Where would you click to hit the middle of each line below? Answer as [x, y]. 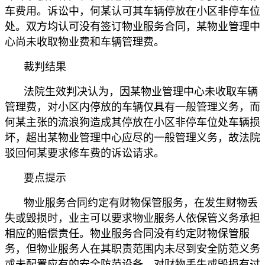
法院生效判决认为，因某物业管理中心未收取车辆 [141, 92]
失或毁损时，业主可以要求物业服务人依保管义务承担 [132, 219]
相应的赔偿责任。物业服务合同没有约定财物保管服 [127, 234]
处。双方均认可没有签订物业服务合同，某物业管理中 [132, 27]
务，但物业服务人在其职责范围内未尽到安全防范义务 [132, 249]
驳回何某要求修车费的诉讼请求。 [85, 153]
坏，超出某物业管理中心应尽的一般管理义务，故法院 [132, 138]
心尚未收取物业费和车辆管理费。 [85, 42]
